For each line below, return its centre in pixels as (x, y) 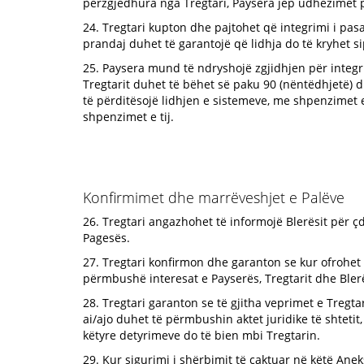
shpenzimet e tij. (128, 117)
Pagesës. (106, 238)
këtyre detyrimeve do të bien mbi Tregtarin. (201, 335)
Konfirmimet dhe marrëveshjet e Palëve (214, 197)
